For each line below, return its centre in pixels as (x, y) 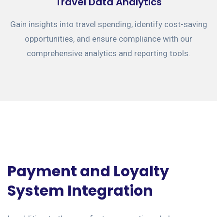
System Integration (80, 191)
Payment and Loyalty (88, 171)
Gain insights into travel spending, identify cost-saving (108, 24)
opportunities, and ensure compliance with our (108, 39)
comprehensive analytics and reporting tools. (108, 54)
